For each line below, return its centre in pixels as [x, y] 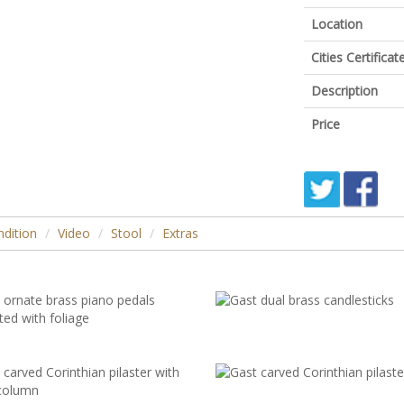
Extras [180, 233]
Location [336, 24]
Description [344, 91]
